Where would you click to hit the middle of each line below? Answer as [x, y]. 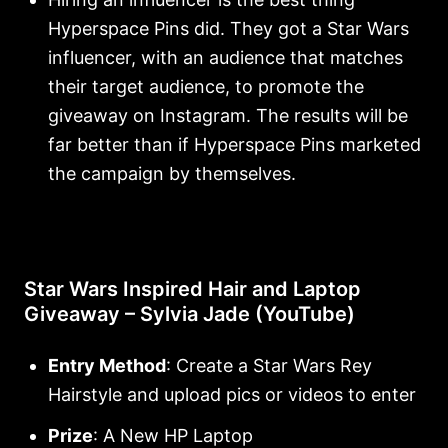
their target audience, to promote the [206, 86]
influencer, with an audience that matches [225, 57]
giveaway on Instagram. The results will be [228, 115]
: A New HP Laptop [173, 435]
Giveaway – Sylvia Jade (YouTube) [189, 313]
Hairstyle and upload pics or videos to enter [232, 394]
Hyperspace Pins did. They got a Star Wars [228, 28]
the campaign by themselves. [172, 173]
